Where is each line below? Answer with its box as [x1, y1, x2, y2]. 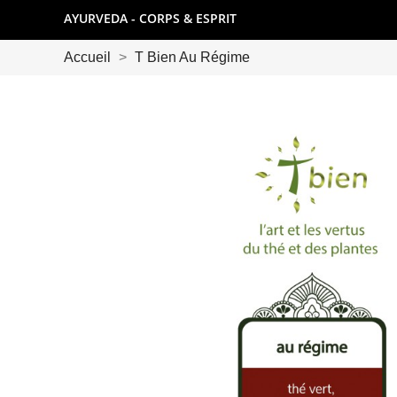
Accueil [64, 49, 111, 65]
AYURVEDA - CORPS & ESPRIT [64, 10, 237, 27]
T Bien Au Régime [135, 49, 250, 65]
